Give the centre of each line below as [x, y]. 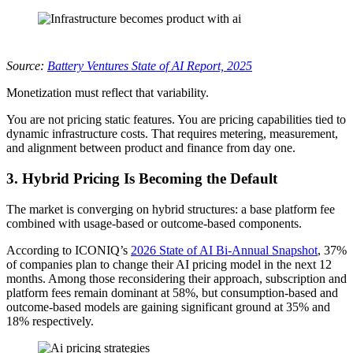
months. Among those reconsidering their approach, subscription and [176, 278]
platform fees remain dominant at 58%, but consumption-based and [172, 292]
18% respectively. [50, 321]
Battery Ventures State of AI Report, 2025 [150, 66]
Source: [27, 66]
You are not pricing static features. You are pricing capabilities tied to [176, 120]
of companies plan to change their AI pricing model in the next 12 [169, 264]
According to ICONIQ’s [69, 250]
